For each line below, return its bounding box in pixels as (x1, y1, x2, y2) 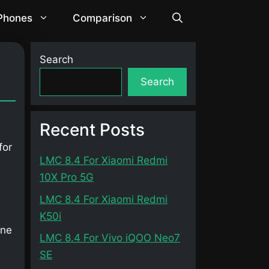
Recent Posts (40, 119, 145, 140)
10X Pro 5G (40, 171, 94, 183)
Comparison (72, 12, 132, 24)
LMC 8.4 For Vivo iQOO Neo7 (40, 232, 180, 244)
